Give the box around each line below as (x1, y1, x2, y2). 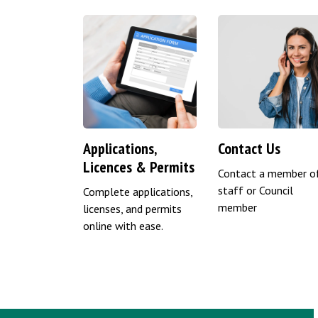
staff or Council (218, 182, 293, 197)
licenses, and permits (83, 201, 182, 216)
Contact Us (218, 138, 280, 158)
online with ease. (83, 218, 163, 233)
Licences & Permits (83, 156, 194, 177)
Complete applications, (83, 184, 192, 199)
